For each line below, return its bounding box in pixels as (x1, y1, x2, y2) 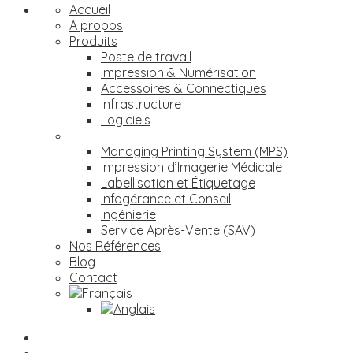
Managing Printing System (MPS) (101, 143, 288, 159)
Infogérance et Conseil (101, 191, 231, 206)
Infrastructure (101, 96, 181, 112)
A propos (69, 17, 123, 33)
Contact (69, 269, 117, 285)
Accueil (69, 2, 110, 17)
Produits (69, 33, 117, 49)
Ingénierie (101, 206, 156, 222)
